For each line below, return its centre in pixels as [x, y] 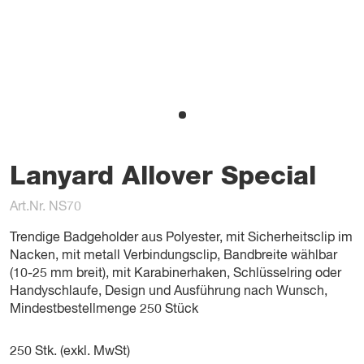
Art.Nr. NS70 [45, 207]
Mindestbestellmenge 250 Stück [104, 310]
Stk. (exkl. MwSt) [81, 352]
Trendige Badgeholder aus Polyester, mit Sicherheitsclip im [181, 238]
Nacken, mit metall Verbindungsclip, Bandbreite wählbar [173, 256]
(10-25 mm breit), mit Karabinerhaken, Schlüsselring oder [175, 274]
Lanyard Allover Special [163, 176]
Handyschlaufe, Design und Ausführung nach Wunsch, [169, 292]
